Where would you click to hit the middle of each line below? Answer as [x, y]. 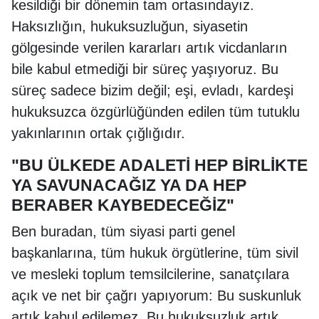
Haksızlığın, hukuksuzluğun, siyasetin [130, 26]
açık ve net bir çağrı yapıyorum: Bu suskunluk [156, 296]
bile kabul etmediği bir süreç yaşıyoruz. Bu [145, 69]
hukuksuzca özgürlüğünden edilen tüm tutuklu [156, 112]
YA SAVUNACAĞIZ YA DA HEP [129, 185]
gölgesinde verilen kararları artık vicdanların [149, 48]
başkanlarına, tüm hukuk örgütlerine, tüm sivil [155, 253]
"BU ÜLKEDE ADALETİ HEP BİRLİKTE [159, 165]
